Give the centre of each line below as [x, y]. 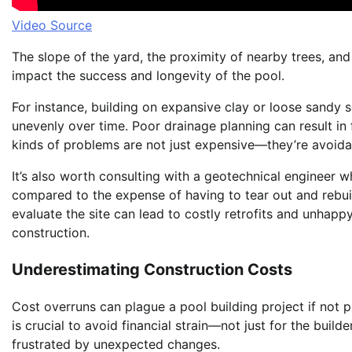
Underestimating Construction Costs [152, 270]
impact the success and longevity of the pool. [148, 76]
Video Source [52, 26]
